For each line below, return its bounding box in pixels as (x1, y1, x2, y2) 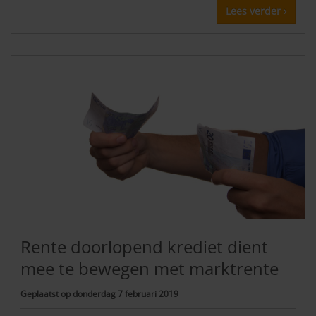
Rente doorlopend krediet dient (20, 234, 268, 258)
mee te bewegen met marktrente (20, 256, 279, 280)
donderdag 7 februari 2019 (73, 288, 178, 300)
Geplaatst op (20, 288, 73, 300)
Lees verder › (226, 4, 286, 18)
